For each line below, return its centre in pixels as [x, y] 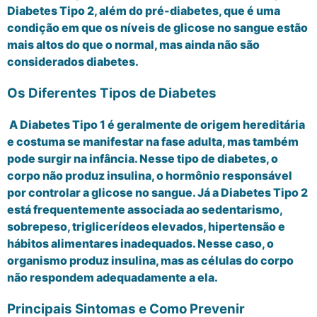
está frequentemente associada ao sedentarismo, [145, 210]
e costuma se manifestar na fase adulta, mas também [153, 142]
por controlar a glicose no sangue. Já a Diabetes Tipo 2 [157, 193]
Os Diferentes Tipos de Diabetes [112, 93]
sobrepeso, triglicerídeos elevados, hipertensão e [146, 227]
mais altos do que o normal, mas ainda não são [133, 45]
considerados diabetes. [74, 62]
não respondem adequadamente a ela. [114, 278]
